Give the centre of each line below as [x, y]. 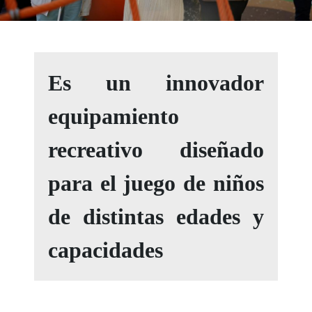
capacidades [106, 250]
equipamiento [114, 117]
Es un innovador [156, 83]
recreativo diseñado [156, 150]
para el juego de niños [156, 184]
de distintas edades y [156, 217]
